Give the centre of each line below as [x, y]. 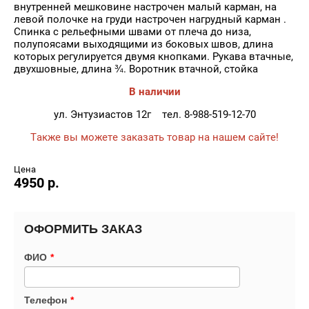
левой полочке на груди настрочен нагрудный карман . [150, 19]
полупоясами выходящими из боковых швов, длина [143, 44]
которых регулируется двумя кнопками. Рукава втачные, [153, 57]
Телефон [46, 300]
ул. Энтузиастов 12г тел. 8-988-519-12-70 [154, 114]
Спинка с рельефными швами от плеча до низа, [132, 32]
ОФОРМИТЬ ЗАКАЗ [83, 229]
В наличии [154, 92]
